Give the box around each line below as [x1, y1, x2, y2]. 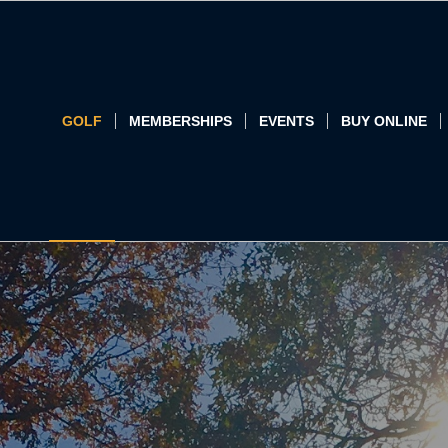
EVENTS [259, 113, 314, 129]
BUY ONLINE [341, 113, 427, 129]
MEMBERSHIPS [129, 113, 232, 129]
